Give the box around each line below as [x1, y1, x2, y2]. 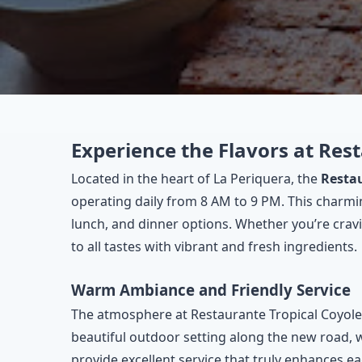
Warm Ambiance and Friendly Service [71, 279, 351, 300]
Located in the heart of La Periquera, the [71, 169, 321, 187]
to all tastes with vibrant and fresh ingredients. [71, 237, 357, 255]
